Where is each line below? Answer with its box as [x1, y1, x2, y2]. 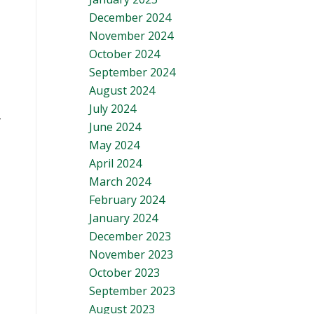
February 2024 [89, 192, 165, 207]
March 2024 [89, 174, 151, 189]
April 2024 [89, 156, 142, 171]
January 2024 [89, 210, 158, 226]
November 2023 [89, 247, 173, 262]
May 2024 [89, 137, 139, 153]
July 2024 [89, 101, 136, 116]
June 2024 [89, 119, 141, 135]
